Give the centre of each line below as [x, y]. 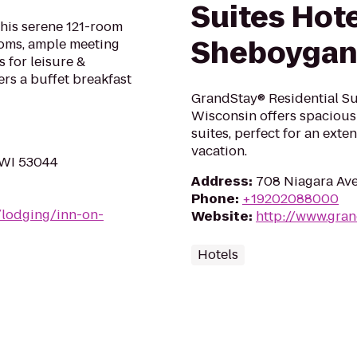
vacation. [219, 151]
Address [220, 181]
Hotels [218, 255]
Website [220, 216]
